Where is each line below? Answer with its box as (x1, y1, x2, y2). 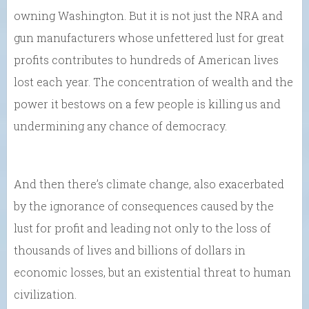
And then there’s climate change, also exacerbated (14, 177, 284, 192)
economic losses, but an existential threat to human (14, 265, 291, 280)
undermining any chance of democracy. (14, 119, 227, 134)
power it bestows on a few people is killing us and (14, 97, 281, 112)
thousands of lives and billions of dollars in (14, 243, 246, 258)
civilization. (14, 287, 77, 302)
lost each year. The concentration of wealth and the (14, 74, 293, 90)
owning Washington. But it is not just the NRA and (14, 8, 283, 23)
